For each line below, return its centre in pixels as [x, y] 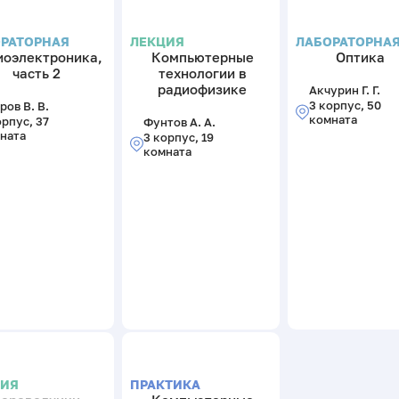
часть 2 [37, 73]
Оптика [360, 57]
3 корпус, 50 [345, 106]
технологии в [202, 73]
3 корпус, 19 [178, 138]
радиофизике [203, 89]
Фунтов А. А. [179, 122]
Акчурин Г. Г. [344, 90]
